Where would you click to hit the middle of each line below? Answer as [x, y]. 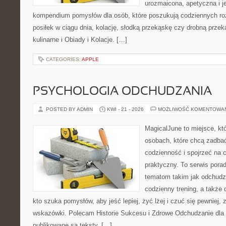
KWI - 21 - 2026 [125, 109]
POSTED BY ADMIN [70, 109]
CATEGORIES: [64, 59]
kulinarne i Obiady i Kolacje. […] [80, 40]
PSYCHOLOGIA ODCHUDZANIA [122, 92]
